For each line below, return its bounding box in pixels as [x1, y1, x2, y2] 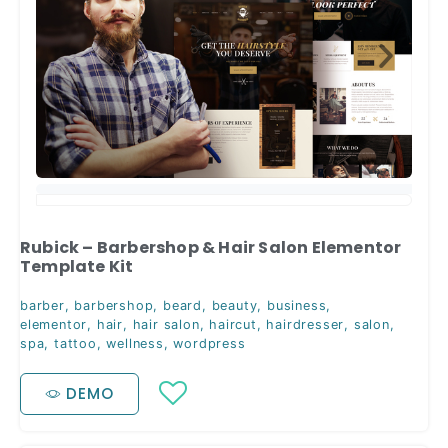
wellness [106, 336, 164, 352]
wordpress [173, 336, 246, 352]
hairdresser [266, 317, 345, 333]
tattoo [54, 336, 97, 352]
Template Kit [20, 255, 134, 279]
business [267, 298, 327, 314]
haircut [209, 317, 257, 333]
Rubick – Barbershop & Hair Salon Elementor [20, 236, 402, 260]
